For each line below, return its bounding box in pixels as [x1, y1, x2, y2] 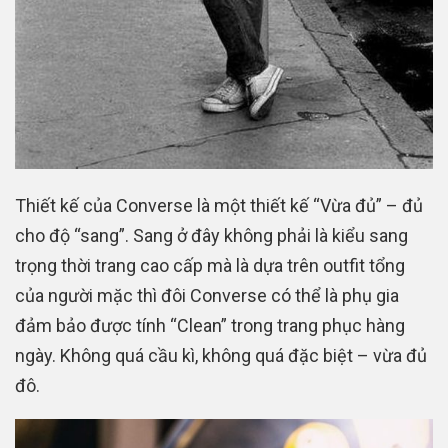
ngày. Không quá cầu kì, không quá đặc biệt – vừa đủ [15, 345, 427, 367]
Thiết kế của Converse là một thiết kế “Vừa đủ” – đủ [15, 195, 423, 217]
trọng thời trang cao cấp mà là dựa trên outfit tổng [15, 255, 405, 277]
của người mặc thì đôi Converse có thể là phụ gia [15, 285, 399, 307]
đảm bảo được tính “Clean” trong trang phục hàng [15, 315, 405, 337]
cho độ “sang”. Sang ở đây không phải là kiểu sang [15, 225, 408, 247]
